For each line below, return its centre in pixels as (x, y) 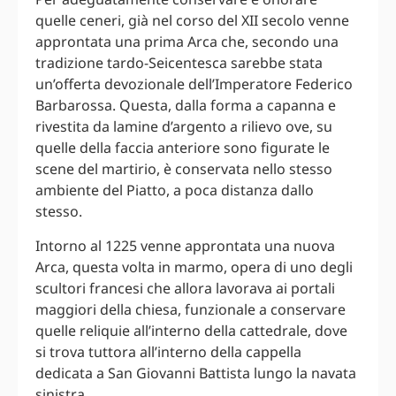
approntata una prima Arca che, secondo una (187, 42)
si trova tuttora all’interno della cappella (168, 351)
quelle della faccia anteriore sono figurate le (183, 148)
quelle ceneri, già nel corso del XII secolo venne (192, 21)
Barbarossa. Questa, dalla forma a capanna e (186, 106)
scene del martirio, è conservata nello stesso (184, 169)
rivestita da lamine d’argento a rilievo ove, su (184, 127)
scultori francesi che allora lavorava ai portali (185, 288)
